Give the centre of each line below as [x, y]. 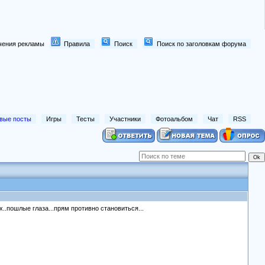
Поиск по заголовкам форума [201, 44]
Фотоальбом [174, 119]
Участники [125, 119]
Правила [77, 44]
